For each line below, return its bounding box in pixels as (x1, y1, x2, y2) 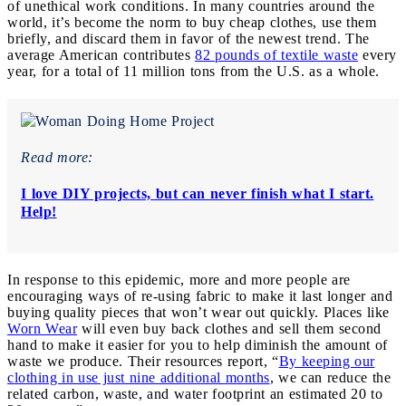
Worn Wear (7, 321, 77, 337)
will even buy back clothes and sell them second (77, 321, 382, 337)
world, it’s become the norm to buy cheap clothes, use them (7, 14, 376, 31)
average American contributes (7, 47, 195, 63)
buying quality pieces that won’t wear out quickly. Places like (7, 304, 390, 321)
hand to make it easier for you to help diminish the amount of (7, 337, 388, 353)
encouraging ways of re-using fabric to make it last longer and (7, 288, 392, 304)
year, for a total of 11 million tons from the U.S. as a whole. (7, 63, 380, 80)
